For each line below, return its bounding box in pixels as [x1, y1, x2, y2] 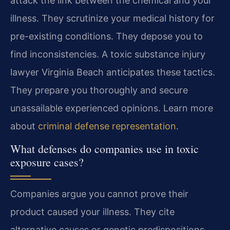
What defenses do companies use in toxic [10, 141, 199, 157]
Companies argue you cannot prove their [10, 188, 188, 200]
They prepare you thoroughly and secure [10, 84, 188, 95]
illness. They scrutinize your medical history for [10, 12, 215, 24]
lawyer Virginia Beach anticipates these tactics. [10, 66, 215, 78]
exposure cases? [10, 155, 84, 170]
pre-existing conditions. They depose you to [10, 30, 203, 42]
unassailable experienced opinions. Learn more [10, 102, 213, 113]
